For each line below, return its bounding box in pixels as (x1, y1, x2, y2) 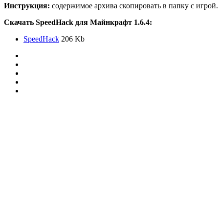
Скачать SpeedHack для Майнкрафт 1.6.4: (4, 18, 152, 26)
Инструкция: (4, 1, 50, 10)
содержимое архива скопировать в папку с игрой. (50, 1, 218, 10)
